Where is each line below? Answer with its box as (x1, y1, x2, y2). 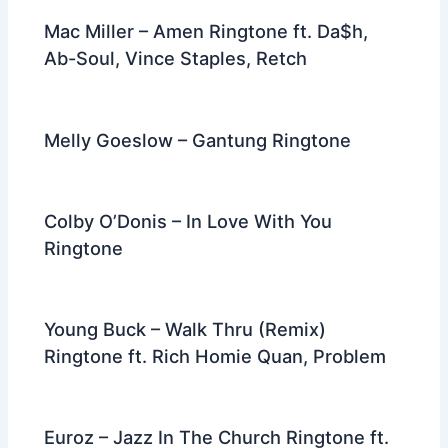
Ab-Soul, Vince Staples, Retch (44, 47, 308, 70)
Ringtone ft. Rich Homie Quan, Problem (44, 344, 387, 367)
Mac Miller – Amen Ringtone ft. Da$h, (44, 20, 369, 43)
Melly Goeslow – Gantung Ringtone (44, 128, 352, 151)
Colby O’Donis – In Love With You (44, 209, 333, 232)
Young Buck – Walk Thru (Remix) (44, 317, 327, 340)
